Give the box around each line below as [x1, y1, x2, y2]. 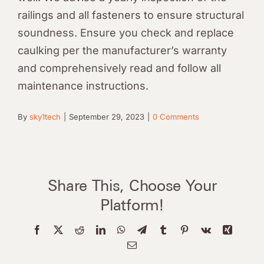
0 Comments [153, 112, 199, 122]
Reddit [83, 224, 108, 234]
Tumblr [167, 224, 194, 234]
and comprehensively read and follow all [18, 62, 221, 75]
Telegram [146, 224, 181, 234]
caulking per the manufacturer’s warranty [18, 44, 227, 57]
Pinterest [188, 224, 220, 234]
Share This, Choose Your [47, 176, 217, 194]
